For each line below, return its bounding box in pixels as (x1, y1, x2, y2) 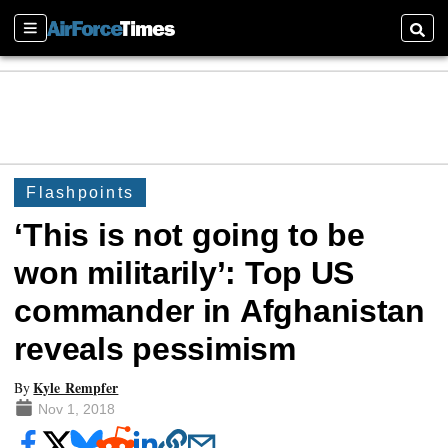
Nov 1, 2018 (37, 401, 115, 418)
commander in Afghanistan (14, 293, 425, 330)
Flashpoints (26, 183, 134, 201)
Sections (23, 26, 73, 48)
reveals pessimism (14, 331, 296, 368)
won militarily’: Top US (14, 255, 355, 292)
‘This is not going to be (14, 217, 365, 254)
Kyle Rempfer (33, 376, 119, 398)
